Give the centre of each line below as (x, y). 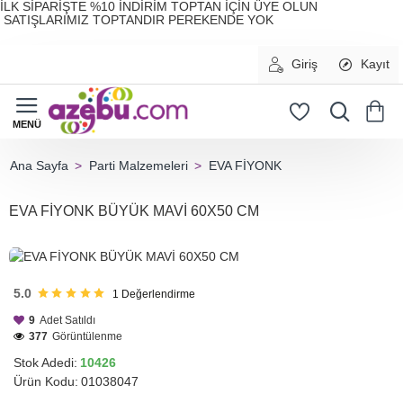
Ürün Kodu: (46, 381)
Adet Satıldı (67, 320)
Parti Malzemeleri (139, 166)
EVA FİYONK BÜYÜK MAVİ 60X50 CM (134, 211)
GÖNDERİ (52, 284)
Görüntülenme (87, 336)
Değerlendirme (158, 294)
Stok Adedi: (45, 362)
